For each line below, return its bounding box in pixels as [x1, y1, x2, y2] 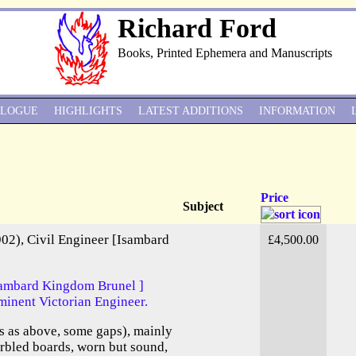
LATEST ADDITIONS [138, 105, 243, 117]
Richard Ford [118, 14, 277, 43]
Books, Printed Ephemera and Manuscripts [118, 46, 332, 60]
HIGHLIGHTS [54, 105, 122, 117]
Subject [183, 199, 223, 214]
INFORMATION [259, 105, 335, 117]
